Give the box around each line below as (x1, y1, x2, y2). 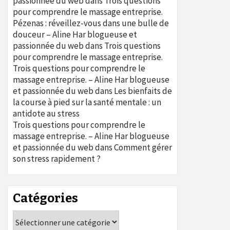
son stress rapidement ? (13, 153, 101, 164)
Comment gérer (114, 142, 172, 153)
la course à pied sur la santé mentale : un (13, 97, 161, 108)
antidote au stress (13, 108, 80, 119)
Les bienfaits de (114, 85, 172, 97)
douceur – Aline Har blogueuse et (13, 29, 137, 40)
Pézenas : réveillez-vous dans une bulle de (13, 17, 169, 29)
